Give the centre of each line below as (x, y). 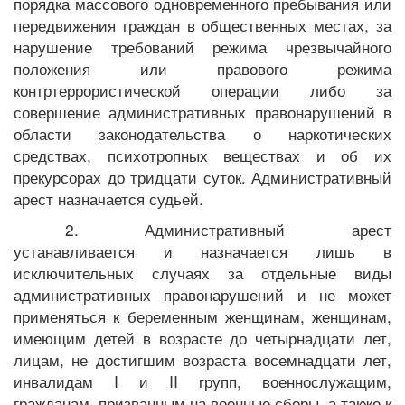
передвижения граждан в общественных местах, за (202, 25)
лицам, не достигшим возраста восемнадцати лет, (202, 359)
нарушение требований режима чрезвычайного (202, 47)
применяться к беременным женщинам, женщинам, (202, 316)
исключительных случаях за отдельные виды (202, 273)
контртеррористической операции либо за (202, 90)
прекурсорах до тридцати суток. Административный (202, 177)
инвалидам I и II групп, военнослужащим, (202, 381)
